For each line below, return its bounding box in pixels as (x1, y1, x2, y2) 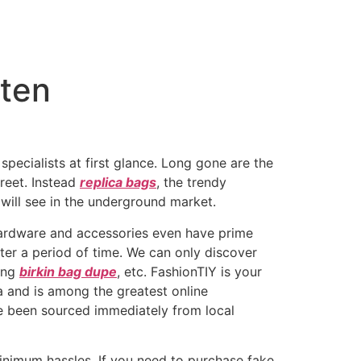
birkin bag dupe (19, 263, 117, 280)
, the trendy (156, 174, 226, 191)
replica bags (80, 174, 156, 191)
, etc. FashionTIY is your (117, 263, 262, 280)
